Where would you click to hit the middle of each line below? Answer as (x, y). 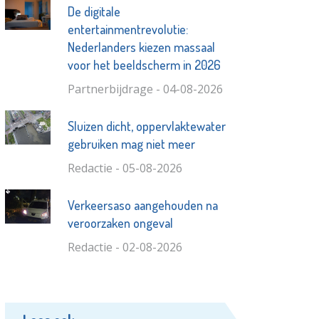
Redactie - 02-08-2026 (125, 247)
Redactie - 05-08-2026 (125, 168)
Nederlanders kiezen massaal (141, 47)
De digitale (94, 12)
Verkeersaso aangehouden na (142, 205)
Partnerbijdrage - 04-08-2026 (145, 89)
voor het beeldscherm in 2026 (144, 65)
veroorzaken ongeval (120, 223)
